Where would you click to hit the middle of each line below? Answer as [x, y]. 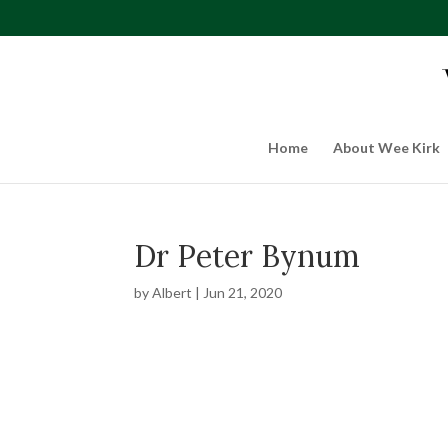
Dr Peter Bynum [247, 256]
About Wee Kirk [386, 147]
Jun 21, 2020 [243, 292]
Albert [172, 292]
